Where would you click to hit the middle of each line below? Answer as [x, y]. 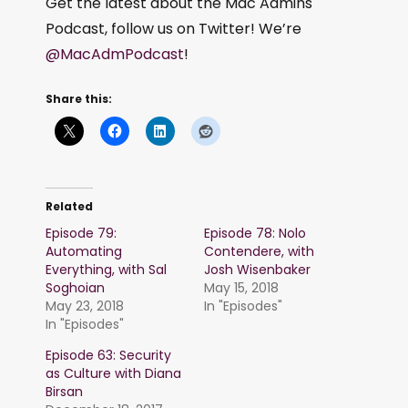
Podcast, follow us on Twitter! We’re [173, 29]
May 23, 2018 [85, 306]
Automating [84, 252]
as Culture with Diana [113, 374]
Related [69, 207]
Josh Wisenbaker [257, 270]
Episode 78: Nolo [255, 234]
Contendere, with [259, 252]
